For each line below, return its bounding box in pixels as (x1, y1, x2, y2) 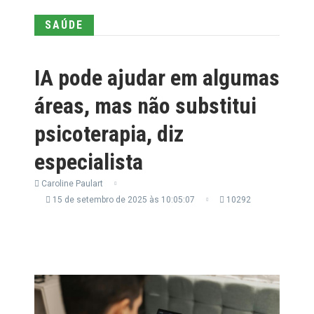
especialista (34, 148, 143, 175)
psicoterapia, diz (34, 120, 184, 147)
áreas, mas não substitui (34, 92, 257, 119)
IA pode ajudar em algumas (34, 64, 280, 91)
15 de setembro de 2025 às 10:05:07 (50, 194, 195, 205)
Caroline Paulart (39, 178, 103, 189)
